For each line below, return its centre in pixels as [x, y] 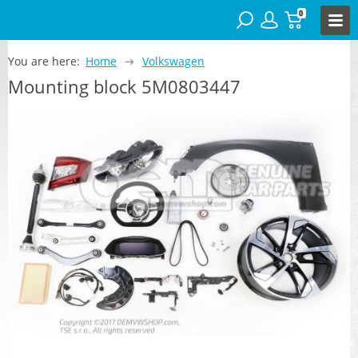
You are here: [44, 61]
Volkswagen [174, 61]
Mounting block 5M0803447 [124, 86]
